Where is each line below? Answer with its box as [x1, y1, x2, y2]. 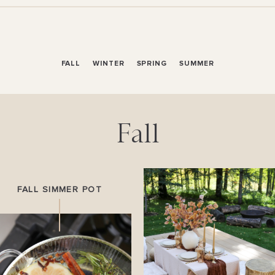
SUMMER [179, 59, 214, 68]
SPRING [136, 59, 167, 68]
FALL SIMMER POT [17, 185, 103, 194]
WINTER [93, 59, 125, 68]
